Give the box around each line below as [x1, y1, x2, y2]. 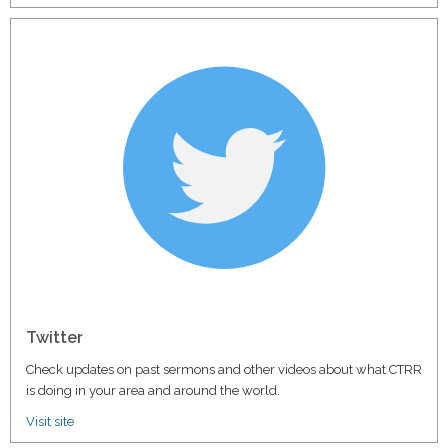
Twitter [26, 327, 83, 347]
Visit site [26, 413, 74, 429]
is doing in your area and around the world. [26, 382, 280, 398]
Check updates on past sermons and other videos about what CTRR [26, 361, 422, 377]
